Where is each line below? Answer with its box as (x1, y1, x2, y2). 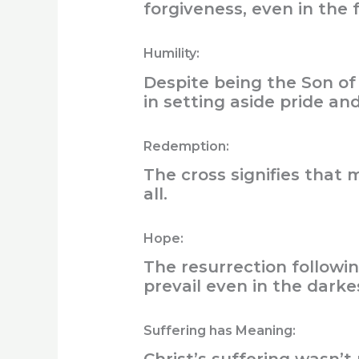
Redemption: (143, 138, 232, 154)
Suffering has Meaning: (143, 322, 299, 338)
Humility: (143, 46, 203, 62)
